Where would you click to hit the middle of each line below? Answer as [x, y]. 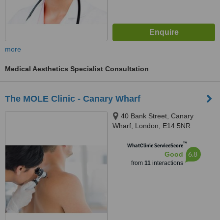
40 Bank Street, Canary [157, 116]
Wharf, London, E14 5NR [151, 126]
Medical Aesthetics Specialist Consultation [77, 69]
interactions [167, 163]
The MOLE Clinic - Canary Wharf [73, 99]
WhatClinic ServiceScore [155, 146]
